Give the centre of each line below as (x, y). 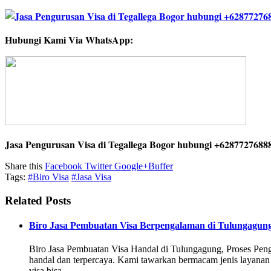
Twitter (97, 166)
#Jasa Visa (91, 177)
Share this (25, 166)
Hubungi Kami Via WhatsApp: (69, 39)
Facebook (64, 166)
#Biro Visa (48, 177)
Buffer (161, 166)
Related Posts (38, 200)
